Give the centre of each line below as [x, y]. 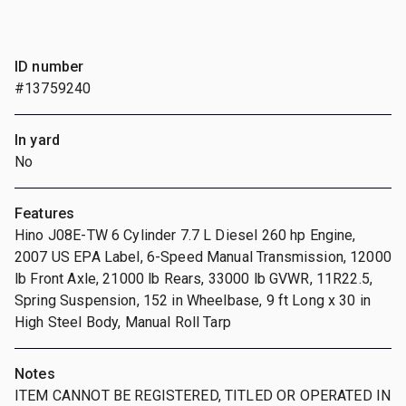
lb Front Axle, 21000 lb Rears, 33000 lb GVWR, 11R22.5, [194, 278]
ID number [49, 66]
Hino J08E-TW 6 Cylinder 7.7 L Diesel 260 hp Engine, [185, 235]
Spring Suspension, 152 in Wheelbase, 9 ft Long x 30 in [193, 300]
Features [45, 213]
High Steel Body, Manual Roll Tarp [123, 322]
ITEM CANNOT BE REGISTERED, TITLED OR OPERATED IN [203, 395]
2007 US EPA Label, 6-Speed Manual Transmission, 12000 [203, 256]
